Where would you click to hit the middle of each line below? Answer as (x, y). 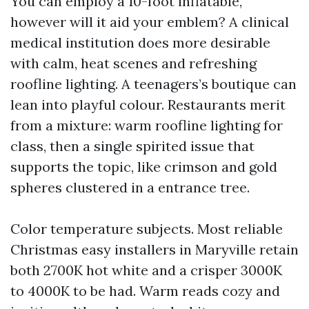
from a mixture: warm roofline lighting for (147, 125)
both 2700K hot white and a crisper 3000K (146, 270)
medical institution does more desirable (140, 42)
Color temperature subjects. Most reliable (147, 229)
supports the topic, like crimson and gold (144, 167)
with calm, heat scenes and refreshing (133, 63)
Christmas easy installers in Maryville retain (154, 249)
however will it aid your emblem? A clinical (150, 22)
